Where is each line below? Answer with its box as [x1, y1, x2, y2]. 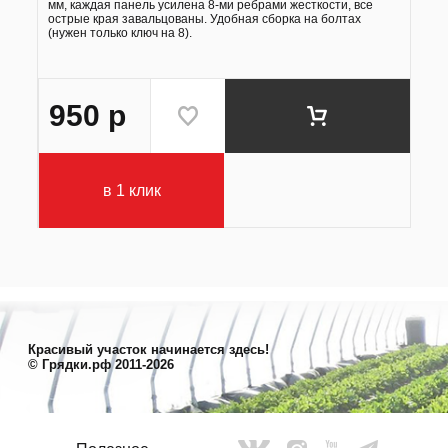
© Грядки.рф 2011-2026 [28, 357, 174, 373]
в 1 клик [102, 181, 161, 199]
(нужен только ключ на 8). [47, 26, 192, 41]
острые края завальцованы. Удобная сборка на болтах [47, 12, 361, 27]
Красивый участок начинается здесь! [28, 342, 269, 358]
